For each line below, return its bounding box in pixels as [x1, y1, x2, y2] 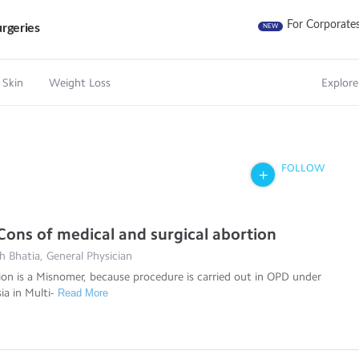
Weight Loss [49, 76, 111, 90]
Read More [58, 286, 109, 299]
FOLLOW [280, 162, 325, 174]
